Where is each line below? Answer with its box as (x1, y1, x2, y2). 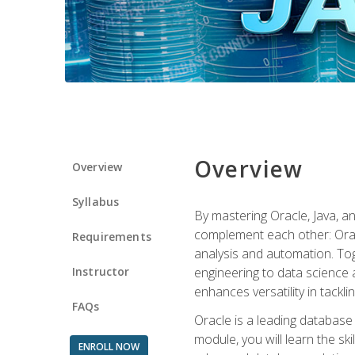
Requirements (72, 228, 151, 244)
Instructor (72, 263, 130, 279)
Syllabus (72, 193, 120, 209)
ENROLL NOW (78, 339, 139, 353)
